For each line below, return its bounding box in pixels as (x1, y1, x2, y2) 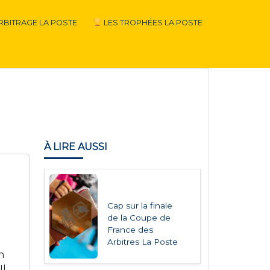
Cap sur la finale (107, 201, 173, 210)
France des (107, 225, 154, 234)
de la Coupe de (107, 213, 171, 222)
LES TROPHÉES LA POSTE (101, 18, 202, 27)
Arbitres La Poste (107, 237, 178, 246)
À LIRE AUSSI (43, 141, 107, 152)
